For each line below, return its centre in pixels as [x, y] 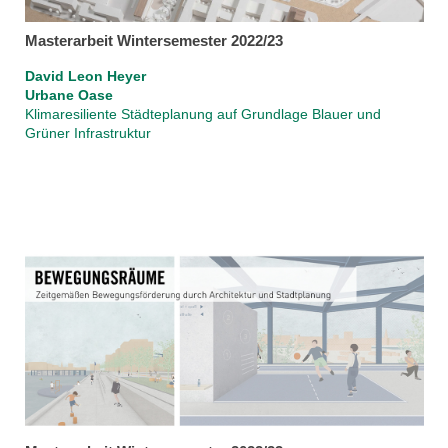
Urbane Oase [68, 95]
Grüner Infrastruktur [87, 133]
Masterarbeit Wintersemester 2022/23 [153, 41]
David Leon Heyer [85, 76]
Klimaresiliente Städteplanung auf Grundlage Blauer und [202, 114]
